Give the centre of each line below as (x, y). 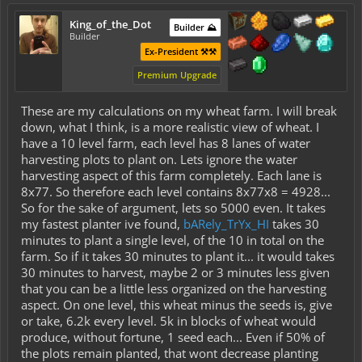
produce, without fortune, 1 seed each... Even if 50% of (173, 337)
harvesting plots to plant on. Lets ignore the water (159, 159)
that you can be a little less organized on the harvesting (174, 288)
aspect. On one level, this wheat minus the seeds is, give (177, 305)
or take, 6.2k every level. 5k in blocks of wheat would (168, 321)
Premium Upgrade (177, 75)
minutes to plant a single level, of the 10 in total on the (173, 240)
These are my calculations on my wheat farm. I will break (179, 111)
